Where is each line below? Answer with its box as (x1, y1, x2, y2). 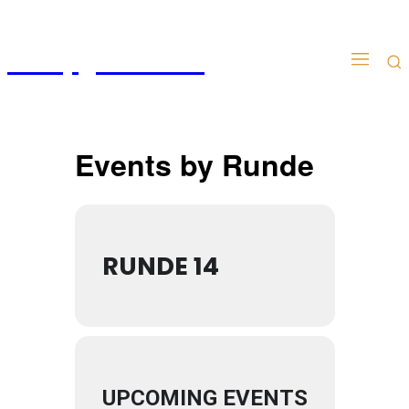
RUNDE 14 (101, 248, 219, 283)
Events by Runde (74, 142, 314, 185)
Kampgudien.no (7, 45, 204, 78)
